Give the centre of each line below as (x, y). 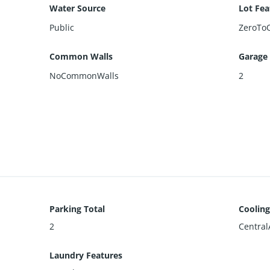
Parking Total (77, 209)
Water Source (78, 8)
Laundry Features (86, 255)
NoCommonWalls (84, 75)
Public (62, 27)
